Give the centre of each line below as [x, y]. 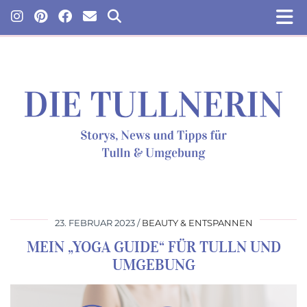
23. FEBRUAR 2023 [95, 222]
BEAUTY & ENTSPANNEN [197, 222]
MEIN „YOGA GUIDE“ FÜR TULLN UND [153, 247]
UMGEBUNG [153, 265]
